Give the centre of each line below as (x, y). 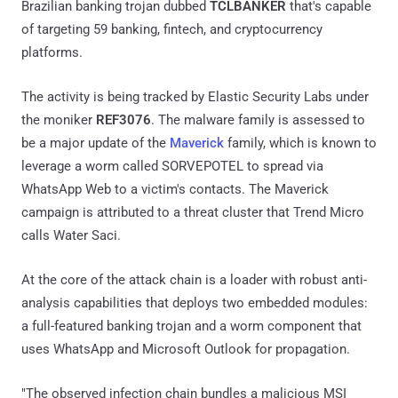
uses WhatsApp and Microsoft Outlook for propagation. (186, 349)
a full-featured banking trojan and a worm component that (191, 326)
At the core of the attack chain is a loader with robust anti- (194, 279)
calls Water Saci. (71, 235)
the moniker (59, 119)
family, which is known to (300, 143)
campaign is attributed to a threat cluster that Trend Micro (193, 212)
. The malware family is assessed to (258, 119)
